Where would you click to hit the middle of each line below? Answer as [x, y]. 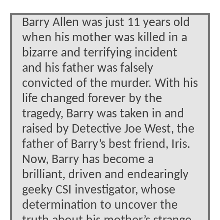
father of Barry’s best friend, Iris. [106, 144]
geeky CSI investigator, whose [99, 190]
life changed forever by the [92, 99]
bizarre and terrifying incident [100, 53]
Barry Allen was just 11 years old [106, 23]
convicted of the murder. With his [110, 83]
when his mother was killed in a [105, 38]
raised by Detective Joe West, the [108, 129]
